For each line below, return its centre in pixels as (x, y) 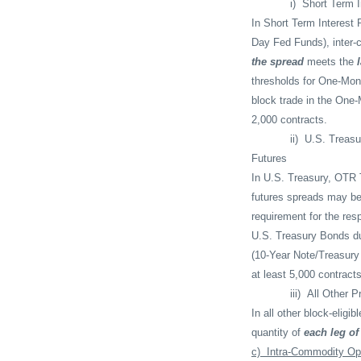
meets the (332, 61)
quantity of (278, 332)
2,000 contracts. (289, 119)
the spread (279, 61)
